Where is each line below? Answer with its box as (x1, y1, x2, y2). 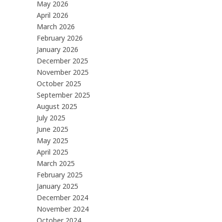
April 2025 (37, 147, 68, 157)
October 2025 (37, 78, 81, 88)
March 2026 (37, 21, 75, 31)
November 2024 (37, 204, 89, 214)
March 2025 (37, 158, 75, 168)
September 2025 (37, 90, 90, 100)
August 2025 (37, 101, 77, 111)
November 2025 (37, 67, 89, 77)
